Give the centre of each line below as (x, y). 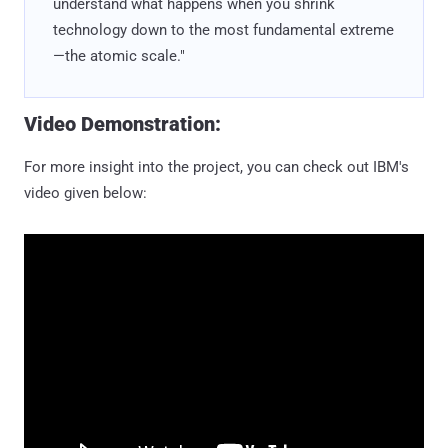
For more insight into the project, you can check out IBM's (216, 166)
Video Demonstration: (122, 123)
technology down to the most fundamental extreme (223, 29)
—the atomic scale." (119, 55)
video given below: (85, 192)
